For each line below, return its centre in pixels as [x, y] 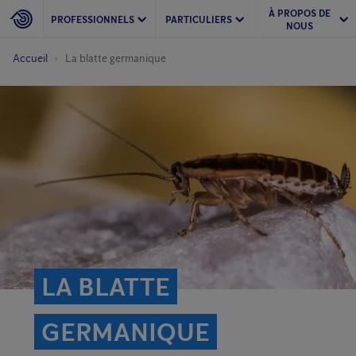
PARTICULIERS [198, 19]
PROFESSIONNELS [93, 19]
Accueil [30, 58]
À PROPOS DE [299, 13]
